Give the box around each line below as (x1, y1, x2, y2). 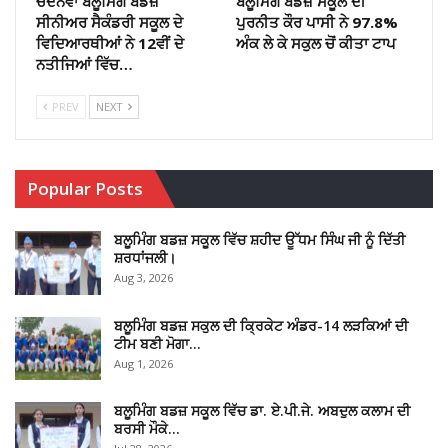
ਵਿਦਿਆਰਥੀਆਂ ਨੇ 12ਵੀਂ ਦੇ (36, 33, 184, 54)
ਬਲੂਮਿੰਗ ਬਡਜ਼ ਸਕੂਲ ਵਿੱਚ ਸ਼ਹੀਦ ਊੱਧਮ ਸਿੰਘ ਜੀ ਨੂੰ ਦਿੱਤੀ (114, 230, 405, 250)
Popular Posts (27, 177, 144, 201)
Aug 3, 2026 (114, 270, 173, 286)
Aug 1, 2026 (114, 355, 173, 371)
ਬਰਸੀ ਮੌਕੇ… (114, 419, 180, 439)
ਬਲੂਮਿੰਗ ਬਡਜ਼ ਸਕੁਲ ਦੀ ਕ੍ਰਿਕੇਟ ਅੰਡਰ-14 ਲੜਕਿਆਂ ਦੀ (114, 315, 408, 335)
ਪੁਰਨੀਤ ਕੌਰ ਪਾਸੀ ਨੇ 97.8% (236, 12, 398, 33)
